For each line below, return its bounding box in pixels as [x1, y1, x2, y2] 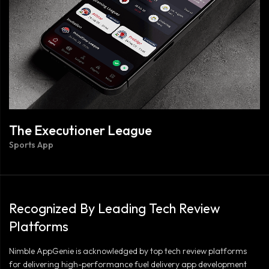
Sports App [9, 139, 53, 150]
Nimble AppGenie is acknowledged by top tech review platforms [9, 245, 247, 256]
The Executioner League [9, 121, 152, 139]
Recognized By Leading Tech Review [9, 199, 220, 217]
